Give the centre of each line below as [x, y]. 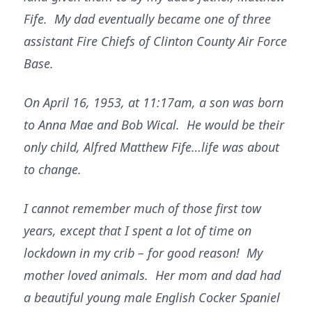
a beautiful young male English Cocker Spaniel [152, 297]
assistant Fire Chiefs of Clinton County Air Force [155, 41]
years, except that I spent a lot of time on [138, 231]
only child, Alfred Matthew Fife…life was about [151, 147]
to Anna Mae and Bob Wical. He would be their [154, 125]
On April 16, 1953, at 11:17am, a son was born [154, 102]
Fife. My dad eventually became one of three [147, 19]
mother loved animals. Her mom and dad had [152, 275]
